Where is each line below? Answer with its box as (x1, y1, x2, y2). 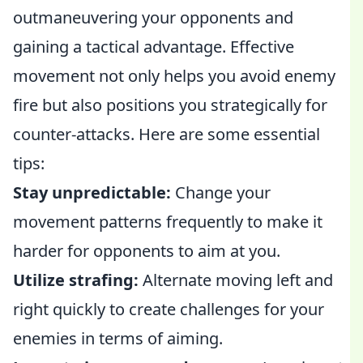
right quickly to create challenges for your (13, 298, 324, 320)
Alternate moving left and (139, 269, 333, 291)
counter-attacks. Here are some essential (13, 123, 320, 145)
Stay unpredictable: (13, 181, 171, 203)
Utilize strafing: (13, 269, 139, 291)
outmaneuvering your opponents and (13, 6, 293, 28)
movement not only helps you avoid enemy (13, 65, 335, 87)
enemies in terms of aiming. (13, 327, 223, 349)
